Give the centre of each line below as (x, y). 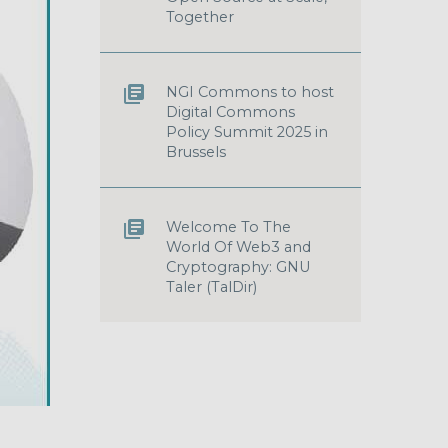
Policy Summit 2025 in (247, 132)
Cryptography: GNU (238, 267)
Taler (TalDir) (211, 287)
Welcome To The (228, 227)
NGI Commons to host (250, 92)
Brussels (196, 152)
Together (200, 17)
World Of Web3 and (238, 247)
